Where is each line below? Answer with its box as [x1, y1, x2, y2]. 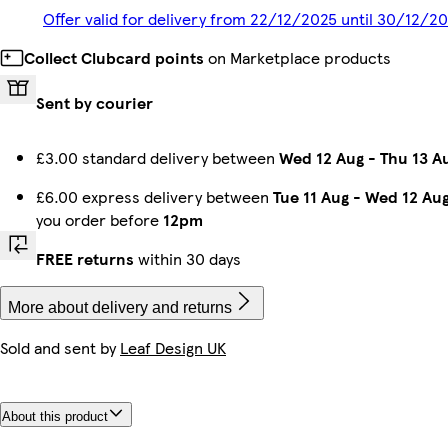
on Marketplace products [204, 45, 391, 69]
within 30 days [134, 246, 241, 270]
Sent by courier [36, 90, 153, 114]
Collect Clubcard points [24, 45, 204, 69]
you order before [36, 207, 163, 231]
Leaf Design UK [120, 335, 226, 359]
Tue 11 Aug [273, 184, 349, 208]
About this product [2, 409, 108, 425]
